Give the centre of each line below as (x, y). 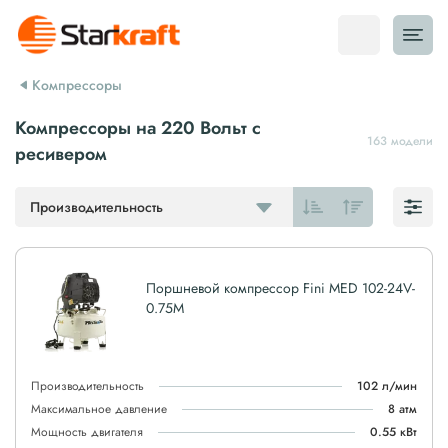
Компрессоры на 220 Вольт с (138, 128)
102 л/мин (387, 386)
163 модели (400, 140)
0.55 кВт (393, 432)
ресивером (61, 154)
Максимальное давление (99, 409)
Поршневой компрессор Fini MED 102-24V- (280, 288)
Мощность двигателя (87, 432)
